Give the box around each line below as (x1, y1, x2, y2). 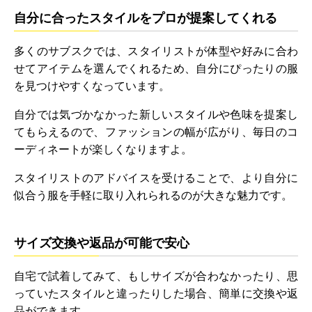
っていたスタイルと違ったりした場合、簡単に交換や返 (14, 288, 298, 300)
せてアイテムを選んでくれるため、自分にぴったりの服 (14, 63, 298, 75)
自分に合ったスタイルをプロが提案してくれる (14, 8, 277, 26)
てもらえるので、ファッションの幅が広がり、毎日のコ (14, 126, 298, 139)
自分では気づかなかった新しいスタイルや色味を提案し (14, 109, 298, 121)
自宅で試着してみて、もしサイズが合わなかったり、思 (14, 270, 298, 283)
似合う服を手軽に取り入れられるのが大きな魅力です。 (14, 189, 292, 202)
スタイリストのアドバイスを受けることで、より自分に (14, 172, 298, 185)
